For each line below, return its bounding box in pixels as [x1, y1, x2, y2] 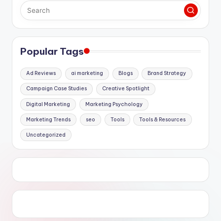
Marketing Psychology [85, 101, 143, 108]
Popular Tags [20, 45, 84, 57]
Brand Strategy [147, 70, 186, 77]
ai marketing [71, 70, 103, 77]
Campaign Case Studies [26, 85, 87, 92]
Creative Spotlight [102, 85, 149, 92]
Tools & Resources [139, 116, 186, 123]
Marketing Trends [26, 116, 71, 123]
